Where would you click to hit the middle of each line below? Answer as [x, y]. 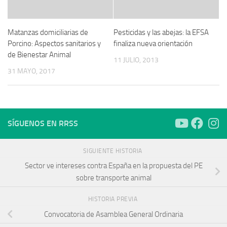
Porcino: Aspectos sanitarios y [54, 43]
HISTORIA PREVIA [113, 199]
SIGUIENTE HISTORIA [113, 151]
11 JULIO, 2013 [136, 60]
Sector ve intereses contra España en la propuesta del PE [113, 166]
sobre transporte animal [113, 178]
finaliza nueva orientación [153, 43]
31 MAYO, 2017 [31, 71]
